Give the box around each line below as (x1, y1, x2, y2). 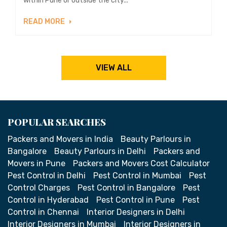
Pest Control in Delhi (8, 171, 86, 181)
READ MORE (23, 17, 66, 26)
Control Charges (8, 183, 70, 193)
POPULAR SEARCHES (8, 116, 106, 129)
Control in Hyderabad (8, 195, 89, 205)
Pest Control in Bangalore (78, 183, 175, 193)
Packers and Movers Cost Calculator (73, 159, 210, 169)
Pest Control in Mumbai (93, 171, 181, 181)
